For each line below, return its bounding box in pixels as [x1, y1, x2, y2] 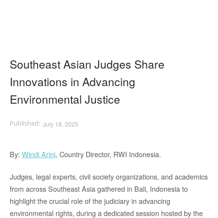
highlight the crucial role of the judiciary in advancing [10, 196, 170, 206]
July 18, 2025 [43, 120, 78, 128]
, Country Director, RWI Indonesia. [55, 148, 161, 159]
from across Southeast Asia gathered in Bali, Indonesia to [10, 183, 188, 194]
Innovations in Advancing [10, 73, 135, 90]
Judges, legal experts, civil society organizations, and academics [10, 171, 208, 182]
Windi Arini [22, 148, 55, 159]
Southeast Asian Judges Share [10, 56, 164, 73]
